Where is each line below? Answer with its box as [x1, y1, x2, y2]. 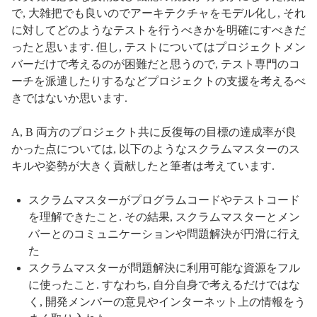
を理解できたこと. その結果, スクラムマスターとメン [28, 210, 300, 223]
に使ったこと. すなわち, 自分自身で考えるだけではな [28, 278, 300, 291]
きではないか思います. [11, 91, 127, 104]
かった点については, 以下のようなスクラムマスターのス [11, 142, 300, 155]
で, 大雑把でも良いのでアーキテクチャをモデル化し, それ [11, 6, 306, 19]
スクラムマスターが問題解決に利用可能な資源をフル [28, 261, 300, 274]
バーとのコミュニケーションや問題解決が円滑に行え [28, 227, 300, 240]
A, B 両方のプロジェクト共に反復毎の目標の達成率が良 [11, 125, 296, 138]
